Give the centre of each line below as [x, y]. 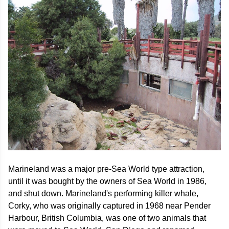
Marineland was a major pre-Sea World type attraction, [106, 169]
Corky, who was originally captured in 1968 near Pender [109, 206]
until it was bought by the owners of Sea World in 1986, [107, 181]
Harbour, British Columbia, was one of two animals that [107, 218]
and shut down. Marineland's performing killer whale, [103, 194]
